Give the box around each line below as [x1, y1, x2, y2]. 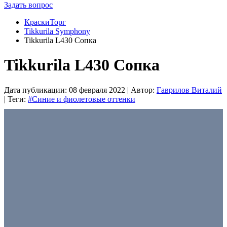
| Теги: [4, 94, 28, 103]
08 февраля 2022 [69, 85, 125, 94]
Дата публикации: [4, 85, 69, 94]
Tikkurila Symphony [24, 26, 90, 35]
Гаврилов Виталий [157, 85, 222, 94]
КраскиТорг [24, 17, 66, 26]
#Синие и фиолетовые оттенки [28, 94, 135, 103]
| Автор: [125, 85, 157, 94]
